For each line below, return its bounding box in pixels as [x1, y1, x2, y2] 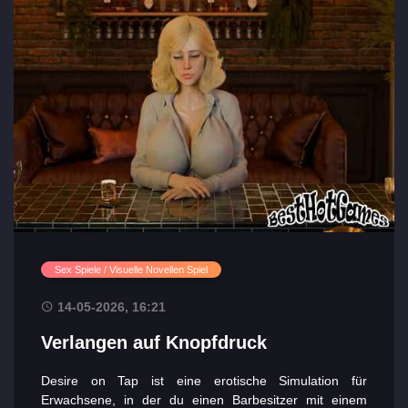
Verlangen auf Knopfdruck [41, 332, 267, 353]
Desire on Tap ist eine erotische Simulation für [41, 373, 367, 389]
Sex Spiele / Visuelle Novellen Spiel [55, 264, 208, 276]
